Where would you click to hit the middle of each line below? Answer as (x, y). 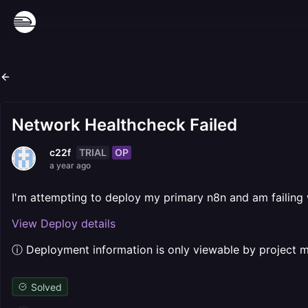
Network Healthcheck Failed (124, 125)
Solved (46, 287)
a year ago (70, 165)
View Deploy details (64, 223)
